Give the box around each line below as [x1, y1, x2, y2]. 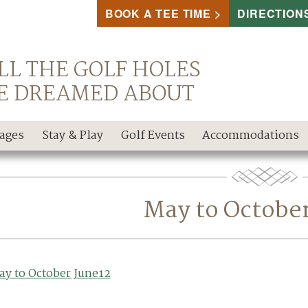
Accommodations [202, 126, 300, 145]
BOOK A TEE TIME [104, 5, 211, 21]
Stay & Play [41, 126, 103, 145]
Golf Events [120, 126, 185, 145]
